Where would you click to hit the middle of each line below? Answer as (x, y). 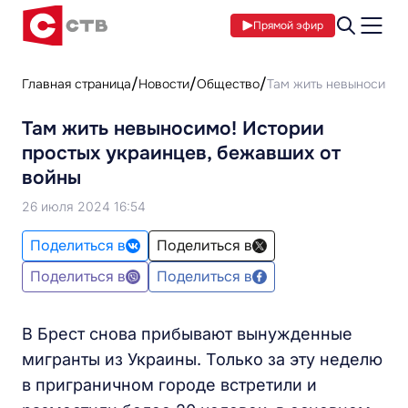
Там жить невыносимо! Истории (173, 128)
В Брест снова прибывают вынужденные (187, 334)
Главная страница (76, 84)
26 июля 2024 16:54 (84, 206)
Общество (228, 84)
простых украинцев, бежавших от (181, 153)
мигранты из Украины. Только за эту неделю (202, 359)
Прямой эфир (288, 25)
